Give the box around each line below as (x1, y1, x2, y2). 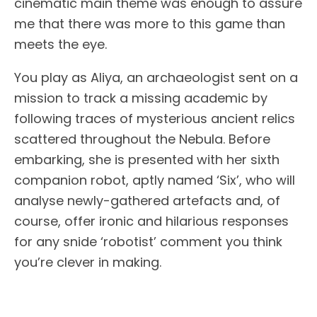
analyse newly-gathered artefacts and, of (14, 191, 280, 209)
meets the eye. (14, 35, 107, 53)
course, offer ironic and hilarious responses (14, 212, 289, 230)
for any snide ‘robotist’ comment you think (14, 232, 282, 250)
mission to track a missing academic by (14, 88, 267, 107)
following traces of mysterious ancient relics (14, 109, 295, 127)
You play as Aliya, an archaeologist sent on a (14, 68, 298, 86)
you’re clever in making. (14, 253, 161, 271)
